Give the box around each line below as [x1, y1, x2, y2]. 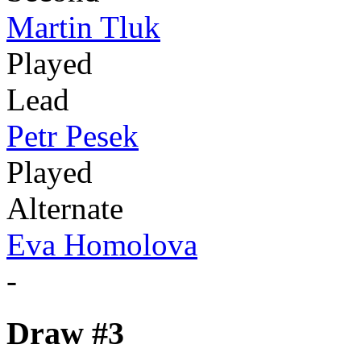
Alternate [6, 191, 123, 226]
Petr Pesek [6, 118, 139, 154]
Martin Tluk [6, 10, 160, 45]
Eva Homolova [6, 227, 197, 263]
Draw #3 [6, 315, 124, 352]
